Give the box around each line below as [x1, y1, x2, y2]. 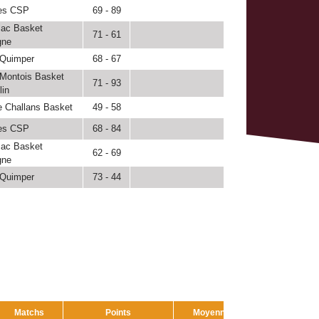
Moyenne [192, 308, 230, 318]
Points [105, 308, 131, 318]
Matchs [14, 308, 44, 318]
